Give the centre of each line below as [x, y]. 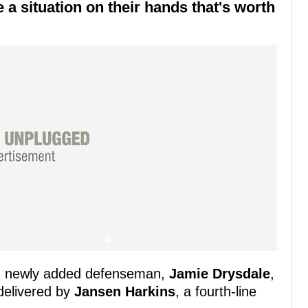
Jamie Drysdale [220, 274]
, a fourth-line [216, 292]
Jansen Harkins [125, 292]
